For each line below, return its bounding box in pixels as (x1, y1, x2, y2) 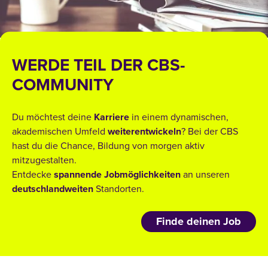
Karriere (94, 111, 129, 124)
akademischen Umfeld (12, 126, 108, 138)
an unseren (181, 169, 230, 181)
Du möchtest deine (12, 111, 94, 124)
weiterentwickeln (108, 126, 181, 138)
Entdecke (12, 169, 54, 181)
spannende (54, 169, 102, 181)
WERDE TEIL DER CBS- (12, 55, 185, 76)
